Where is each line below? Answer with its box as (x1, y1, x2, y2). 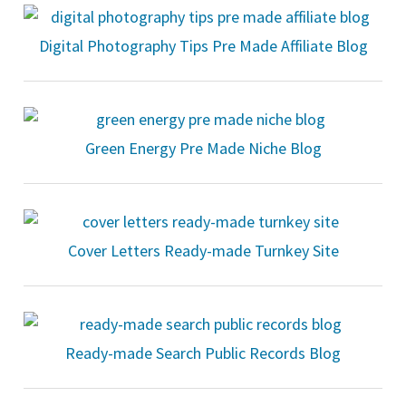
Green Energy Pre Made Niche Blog (84, 137, 322, 159)
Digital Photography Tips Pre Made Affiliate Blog (38, 34, 368, 56)
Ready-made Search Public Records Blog (65, 342, 341, 363)
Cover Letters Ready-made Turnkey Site (67, 239, 339, 261)
